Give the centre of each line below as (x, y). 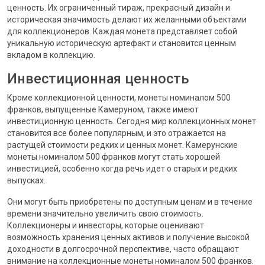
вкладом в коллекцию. (51, 55)
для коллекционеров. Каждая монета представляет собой (122, 31)
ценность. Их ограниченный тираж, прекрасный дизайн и (119, 8)
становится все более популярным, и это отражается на (117, 133)
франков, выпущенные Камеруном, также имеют (103, 109)
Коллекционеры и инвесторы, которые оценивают (106, 225)
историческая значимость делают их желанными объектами (127, 20)
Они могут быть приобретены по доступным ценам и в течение (130, 202)
